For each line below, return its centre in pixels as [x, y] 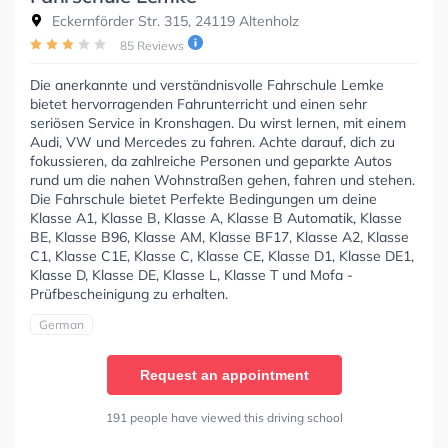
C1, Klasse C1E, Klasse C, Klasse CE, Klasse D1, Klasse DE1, [222, 256]
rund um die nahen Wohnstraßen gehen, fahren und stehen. [222, 180]
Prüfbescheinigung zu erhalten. [129, 294]
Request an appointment [224, 375]
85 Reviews [152, 46]
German [61, 325]
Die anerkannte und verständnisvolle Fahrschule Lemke [207, 85]
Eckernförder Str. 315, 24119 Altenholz [173, 21]
